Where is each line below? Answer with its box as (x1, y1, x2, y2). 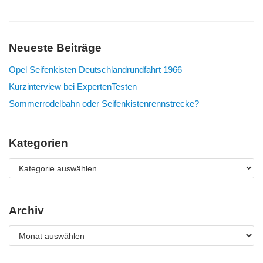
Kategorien (9, 137, 68, 149)
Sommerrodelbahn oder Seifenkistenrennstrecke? (9, 99, 199, 109)
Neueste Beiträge (9, 42, 102, 54)
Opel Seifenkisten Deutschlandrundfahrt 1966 (9, 65, 182, 75)
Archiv (9, 204, 44, 217)
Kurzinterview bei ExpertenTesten (9, 82, 137, 92)
